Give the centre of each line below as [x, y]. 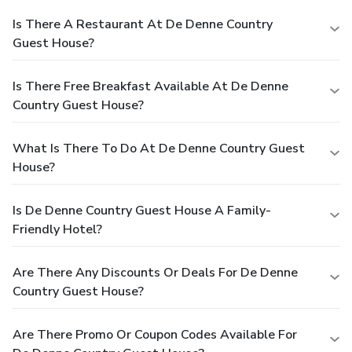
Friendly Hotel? [57, 229]
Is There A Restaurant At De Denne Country [143, 24]
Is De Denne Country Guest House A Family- [142, 210]
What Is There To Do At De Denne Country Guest [159, 148]
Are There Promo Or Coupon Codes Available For [155, 334]
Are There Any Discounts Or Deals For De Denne [155, 272]
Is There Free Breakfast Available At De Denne [150, 86]
